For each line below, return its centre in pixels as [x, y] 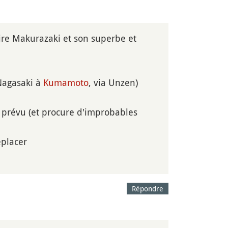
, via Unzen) [113, 82]
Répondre [148, 188]
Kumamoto [66, 82]
